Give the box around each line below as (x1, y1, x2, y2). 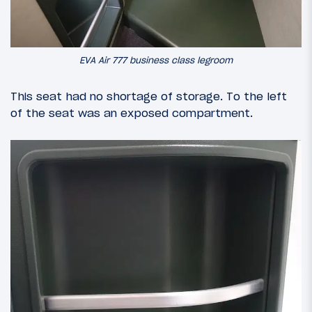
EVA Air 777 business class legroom (79, 54, 233, 66)
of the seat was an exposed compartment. (10, 105, 253, 120)
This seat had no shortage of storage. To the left (10, 88, 287, 103)
